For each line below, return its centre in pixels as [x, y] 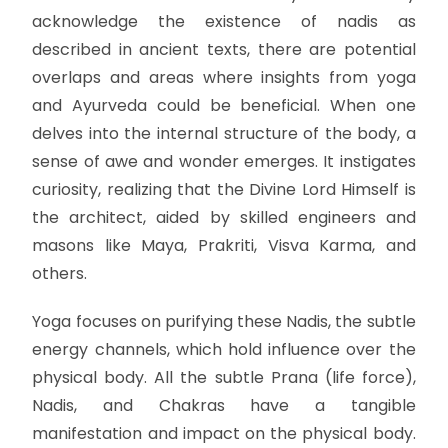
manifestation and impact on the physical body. [224, 433]
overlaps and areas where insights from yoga [224, 77]
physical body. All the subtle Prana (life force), [224, 377]
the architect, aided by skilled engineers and [224, 217]
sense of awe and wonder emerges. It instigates [224, 161]
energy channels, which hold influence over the [224, 349]
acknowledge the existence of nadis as [224, 21]
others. [60, 273]
